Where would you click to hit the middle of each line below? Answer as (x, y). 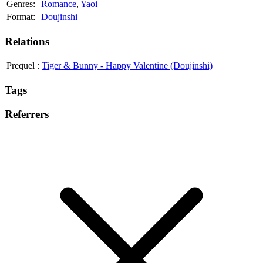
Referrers (27, 114)
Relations (27, 41)
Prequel (22, 66)
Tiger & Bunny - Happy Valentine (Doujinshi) (127, 66)
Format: (21, 17)
